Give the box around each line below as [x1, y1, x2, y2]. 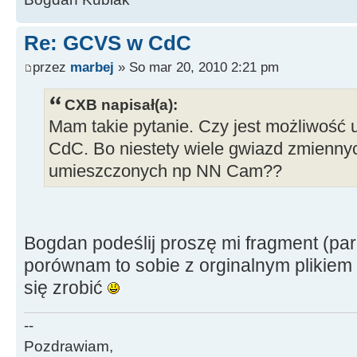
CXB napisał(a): [65, 95, 178, 113]
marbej [70, 58, 114, 75]
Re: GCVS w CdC [24, 31, 191, 56]
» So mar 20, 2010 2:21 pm [114, 58, 279, 75]
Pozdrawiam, [24, 337, 113, 355]
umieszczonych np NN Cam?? [49, 161, 282, 181]
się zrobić [24, 277, 108, 298]
